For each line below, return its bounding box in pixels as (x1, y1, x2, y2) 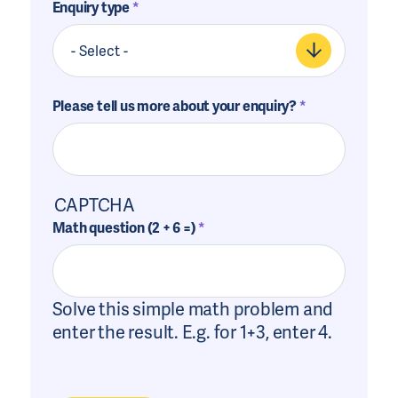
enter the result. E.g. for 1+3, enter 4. (52, 321, 332, 344)
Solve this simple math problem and (52, 298, 334, 321)
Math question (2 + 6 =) (52, 219, 196, 237)
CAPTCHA (53, 194, 136, 217)
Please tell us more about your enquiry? (52, 97, 298, 115)
